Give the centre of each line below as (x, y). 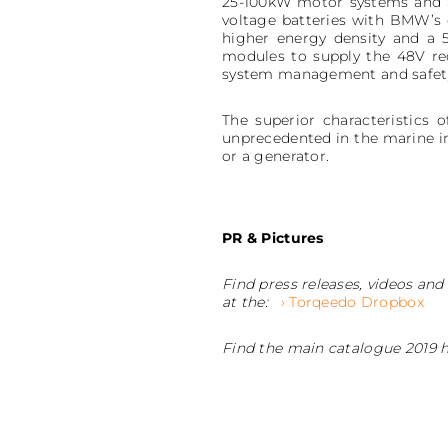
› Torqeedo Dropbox (348, 301)
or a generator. (276, 155)
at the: (245, 301)
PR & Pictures (273, 237)
